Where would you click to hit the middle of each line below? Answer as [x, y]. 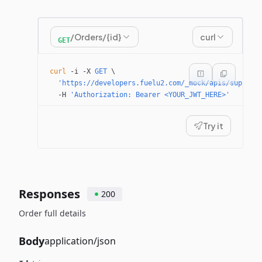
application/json [80, 241]
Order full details [52, 213]
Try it [213, 126]
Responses [49, 194]
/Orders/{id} [96, 37]
